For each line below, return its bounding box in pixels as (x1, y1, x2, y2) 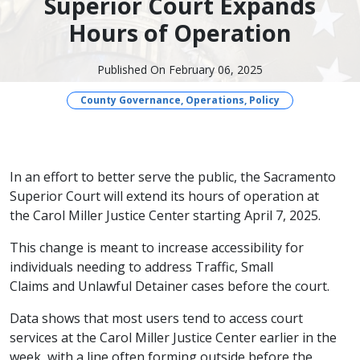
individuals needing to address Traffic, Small (10, 258, 273, 276)
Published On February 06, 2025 (97, 62, 263, 77)
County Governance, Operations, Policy (80, 93, 280, 108)
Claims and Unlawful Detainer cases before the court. (10, 277, 329, 296)
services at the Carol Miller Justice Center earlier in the (10, 329, 337, 347)
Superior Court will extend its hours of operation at (10, 187, 319, 206)
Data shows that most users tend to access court (10, 309, 303, 328)
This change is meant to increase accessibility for (10, 239, 304, 257)
